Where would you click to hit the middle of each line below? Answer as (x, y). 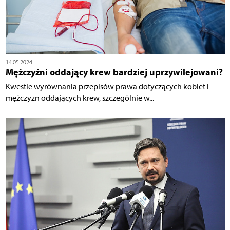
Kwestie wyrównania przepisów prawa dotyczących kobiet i (107, 87)
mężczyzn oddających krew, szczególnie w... (80, 98)
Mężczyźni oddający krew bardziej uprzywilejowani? (114, 72)
